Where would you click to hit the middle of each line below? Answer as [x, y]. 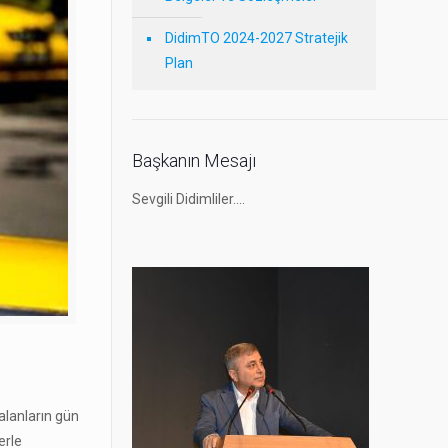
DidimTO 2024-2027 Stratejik [256, 38]
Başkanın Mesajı [193, 161]
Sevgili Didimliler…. [188, 199]
